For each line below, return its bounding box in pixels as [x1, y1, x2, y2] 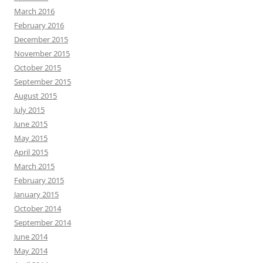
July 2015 [14, 104, 45, 116]
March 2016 [14, 6, 55, 17]
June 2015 [14, 119, 48, 130]
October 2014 [14, 203, 61, 214]
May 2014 [14, 245, 48, 257]
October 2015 [14, 62, 61, 73]
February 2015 [14, 175, 64, 186]
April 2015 [14, 147, 48, 158]
